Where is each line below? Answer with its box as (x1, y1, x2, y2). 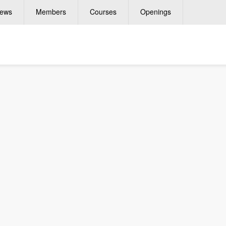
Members (36, 7, 66, 17)
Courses (90, 7, 117, 17)
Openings (140, 7, 171, 17)
